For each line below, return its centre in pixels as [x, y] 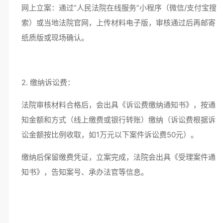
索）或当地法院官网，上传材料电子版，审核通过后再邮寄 [118, 23]
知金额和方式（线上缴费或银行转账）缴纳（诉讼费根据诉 [118, 120]
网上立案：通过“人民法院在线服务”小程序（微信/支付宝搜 [119, 8]
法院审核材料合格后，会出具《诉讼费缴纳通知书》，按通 [118, 105]
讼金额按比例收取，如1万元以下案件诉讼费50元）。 [111, 135]
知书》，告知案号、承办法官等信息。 [87, 172]
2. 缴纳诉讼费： [50, 82]
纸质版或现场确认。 [57, 38]
